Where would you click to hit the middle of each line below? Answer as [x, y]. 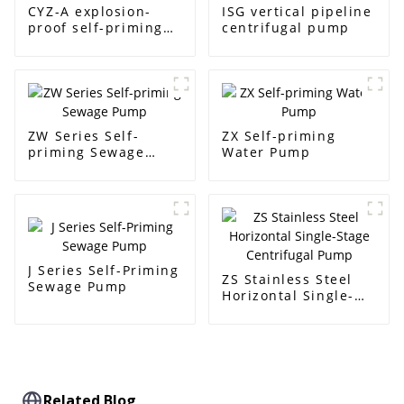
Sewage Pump [78, 286]
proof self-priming [95, 28]
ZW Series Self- [83, 136]
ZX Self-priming [279, 136]
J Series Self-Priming [103, 270]
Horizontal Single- [288, 296]
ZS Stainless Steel [287, 280]
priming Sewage [86, 152]
